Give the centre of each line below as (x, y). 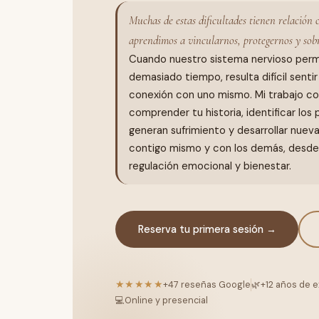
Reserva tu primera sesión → (207, 229)
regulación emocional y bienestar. (210, 166)
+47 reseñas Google (207, 285)
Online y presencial (166, 300)
